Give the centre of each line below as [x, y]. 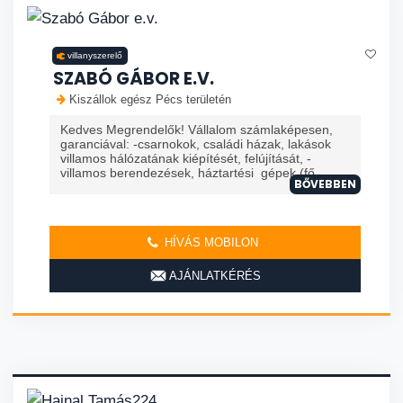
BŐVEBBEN [325, 184]
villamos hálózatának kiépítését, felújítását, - [186, 159]
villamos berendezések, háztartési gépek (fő [188, 173]
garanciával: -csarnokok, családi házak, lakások [196, 144]
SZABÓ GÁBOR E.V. [134, 79]
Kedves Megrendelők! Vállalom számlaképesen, [197, 130]
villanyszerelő [95, 56]
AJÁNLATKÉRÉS [213, 276]
